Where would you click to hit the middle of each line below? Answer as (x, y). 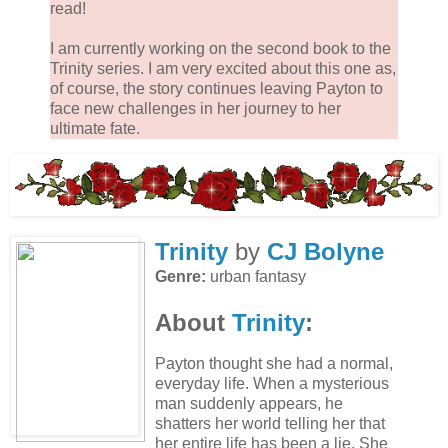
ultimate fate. (95, 128)
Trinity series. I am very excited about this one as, (223, 68)
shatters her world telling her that (269, 423)
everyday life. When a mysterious (271, 383)
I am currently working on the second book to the (220, 48)
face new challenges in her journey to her (195, 108)
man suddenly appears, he (248, 403)
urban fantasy (255, 276)
